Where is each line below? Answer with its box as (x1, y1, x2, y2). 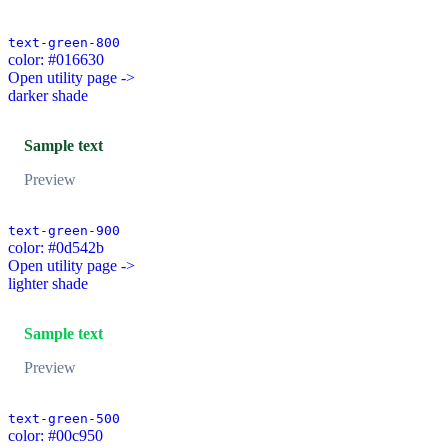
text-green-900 (8, 223, 120, 239)
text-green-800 (8, 35, 120, 51)
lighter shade (8, 275, 88, 293)
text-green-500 (8, 411, 120, 427)
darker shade (8, 87, 88, 105)
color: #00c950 (8, 427, 103, 445)
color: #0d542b (8, 239, 104, 257)
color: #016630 (8, 51, 104, 69)
